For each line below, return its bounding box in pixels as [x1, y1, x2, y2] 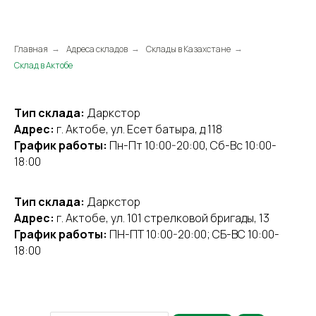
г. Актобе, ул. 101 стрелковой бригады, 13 [56, 210, 269, 226]
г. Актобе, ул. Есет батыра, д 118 [56, 121, 222, 137]
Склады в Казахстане [146, 43, 231, 55]
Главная [14, 43, 48, 55]
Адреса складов [66, 43, 128, 55]
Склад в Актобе [14, 59, 73, 71]
